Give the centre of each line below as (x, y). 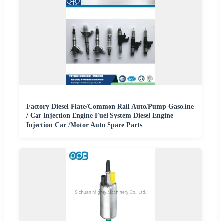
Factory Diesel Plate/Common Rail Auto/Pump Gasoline (110, 106)
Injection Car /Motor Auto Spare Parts (84, 125)
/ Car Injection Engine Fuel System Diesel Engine (100, 115)
